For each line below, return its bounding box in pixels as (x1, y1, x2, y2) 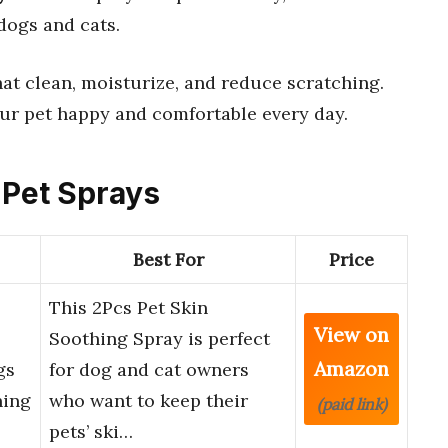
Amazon (314, 356, 389, 382)
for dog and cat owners (49, 358, 249, 382)
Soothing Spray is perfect (49, 327, 270, 351)
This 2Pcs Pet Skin (49, 296, 208, 320)
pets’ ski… (49, 420, 133, 444)
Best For (132, 248, 204, 272)
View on (314, 322, 389, 348)
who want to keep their (49, 389, 248, 413)
